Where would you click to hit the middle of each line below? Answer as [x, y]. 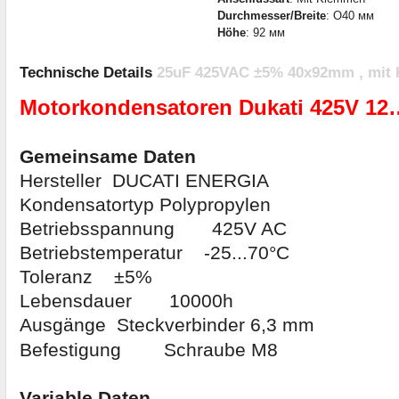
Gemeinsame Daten [108, 157]
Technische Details [88, 73]
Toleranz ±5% [89, 277]
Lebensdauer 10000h [140, 301]
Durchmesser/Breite [271, 15]
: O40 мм [350, 15]
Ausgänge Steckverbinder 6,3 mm [183, 326]
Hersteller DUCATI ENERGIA [144, 181]
